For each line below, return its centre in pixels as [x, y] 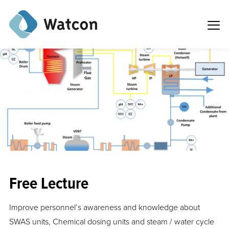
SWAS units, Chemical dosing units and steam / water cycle [111, 222]
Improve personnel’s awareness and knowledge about [104, 208]
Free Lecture [49, 184]
